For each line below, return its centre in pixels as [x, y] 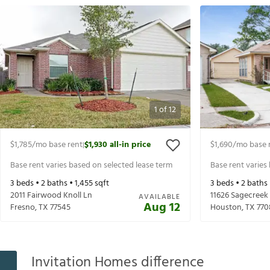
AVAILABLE [159, 197]
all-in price [130, 145]
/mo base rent [57, 145]
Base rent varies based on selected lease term [91, 165]
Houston [226, 208]
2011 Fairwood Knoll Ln [51, 196]
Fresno [23, 208]
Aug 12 [162, 208]
